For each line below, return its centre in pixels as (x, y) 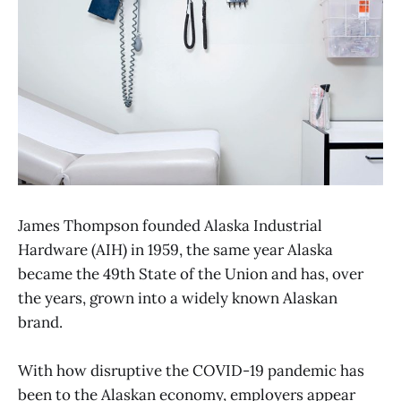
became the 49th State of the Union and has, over (191, 273)
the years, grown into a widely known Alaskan (178, 298)
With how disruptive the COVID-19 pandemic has (191, 371)
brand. (40, 322)
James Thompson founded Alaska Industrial (170, 225)
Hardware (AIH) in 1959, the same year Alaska (175, 249)
